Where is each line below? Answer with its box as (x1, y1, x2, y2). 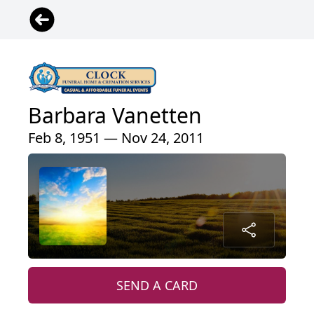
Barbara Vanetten (28, 101, 202, 130)
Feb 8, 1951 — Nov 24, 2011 (28, 128, 204, 148)
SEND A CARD (116, 277, 198, 294)
